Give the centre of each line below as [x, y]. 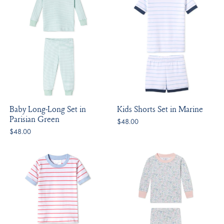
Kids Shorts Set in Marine [160, 108]
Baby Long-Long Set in [48, 108]
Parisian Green [35, 118]
